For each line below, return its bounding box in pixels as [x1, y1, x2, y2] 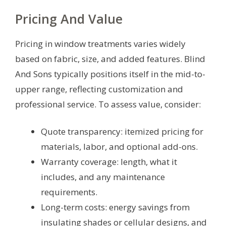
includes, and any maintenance [41, 171, 165, 183]
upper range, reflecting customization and [15, 83, 183, 95]
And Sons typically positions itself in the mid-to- [15, 68, 205, 80]
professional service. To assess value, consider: [15, 98, 201, 110]
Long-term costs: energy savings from [41, 201, 190, 213]
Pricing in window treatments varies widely [15, 37, 186, 49]
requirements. [41, 186, 97, 198]
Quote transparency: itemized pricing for [41, 125, 203, 137]
